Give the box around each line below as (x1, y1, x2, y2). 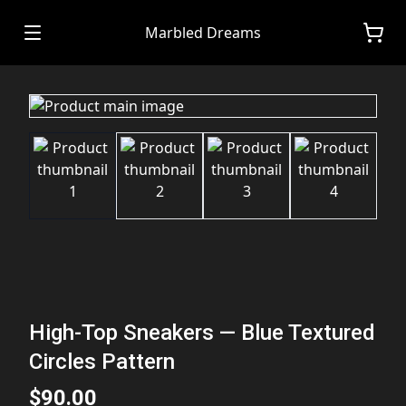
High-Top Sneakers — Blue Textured (29, 320, 375, 346)
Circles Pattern (29, 349, 175, 375)
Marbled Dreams (145, 23, 261, 43)
